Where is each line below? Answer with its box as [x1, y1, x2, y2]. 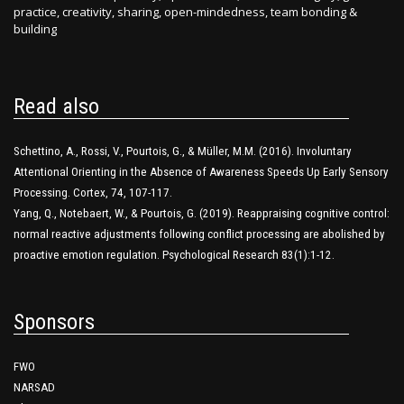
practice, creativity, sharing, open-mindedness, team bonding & [14, 4, 357, 21]
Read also [14, 94, 99, 120]
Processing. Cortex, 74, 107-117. [14, 186, 172, 200]
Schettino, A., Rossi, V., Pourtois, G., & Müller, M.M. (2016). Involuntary [14, 144, 352, 159]
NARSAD [14, 381, 55, 395]
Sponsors [14, 309, 95, 335]
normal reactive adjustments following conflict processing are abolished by [14, 227, 385, 242]
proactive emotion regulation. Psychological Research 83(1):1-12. [14, 248, 335, 262]
